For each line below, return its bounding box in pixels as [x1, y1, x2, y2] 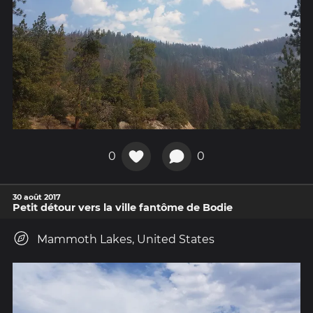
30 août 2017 [13, 191, 61, 202]
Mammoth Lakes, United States [37, 232, 214, 246]
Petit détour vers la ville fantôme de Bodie [13, 201, 233, 214]
